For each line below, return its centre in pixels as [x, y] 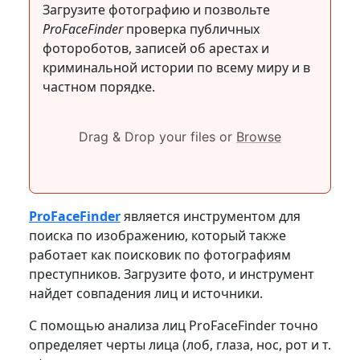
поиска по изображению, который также [157, 235]
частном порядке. [98, 86]
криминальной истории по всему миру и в [176, 67]
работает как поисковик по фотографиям [160, 254]
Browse [259, 136]
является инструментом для [210, 216]
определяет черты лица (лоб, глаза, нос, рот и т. [180, 344]
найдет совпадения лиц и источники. [145, 293]
